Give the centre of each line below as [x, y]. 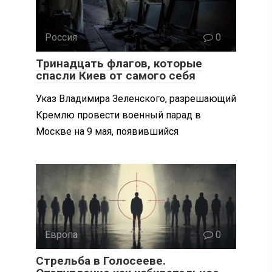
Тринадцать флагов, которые [119, 63]
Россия [61, 37]
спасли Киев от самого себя [116, 75]
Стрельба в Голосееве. [101, 260]
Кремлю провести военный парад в [118, 115]
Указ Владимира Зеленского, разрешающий [136, 98]
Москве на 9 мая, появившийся [107, 131]
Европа [61, 234]
